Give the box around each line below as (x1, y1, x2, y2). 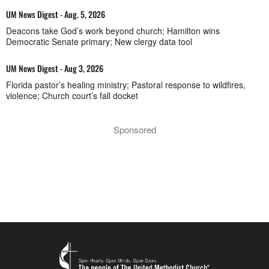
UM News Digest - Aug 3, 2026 (6, 62, 103, 74)
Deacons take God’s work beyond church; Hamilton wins (6, 25, 220, 37)
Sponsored (113, 123, 156, 136)
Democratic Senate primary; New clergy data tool (6, 35, 192, 47)
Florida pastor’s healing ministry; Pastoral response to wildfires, (6, 79, 246, 91)
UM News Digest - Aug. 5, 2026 (6, 8, 105, 20)
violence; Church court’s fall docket (6, 89, 138, 101)
